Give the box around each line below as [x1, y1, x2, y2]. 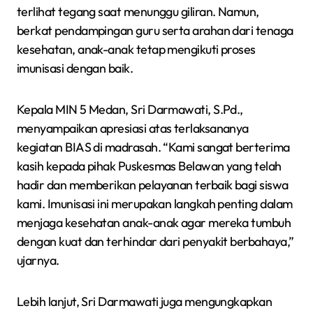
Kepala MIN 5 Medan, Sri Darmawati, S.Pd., [17, 101, 243, 117]
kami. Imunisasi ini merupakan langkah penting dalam [17, 195, 293, 212]
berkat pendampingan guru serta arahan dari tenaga [17, 22, 293, 38]
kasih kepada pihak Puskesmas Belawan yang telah [17, 157, 282, 174]
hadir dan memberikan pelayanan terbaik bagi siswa [17, 176, 289, 193]
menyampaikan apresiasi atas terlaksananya [17, 119, 249, 136]
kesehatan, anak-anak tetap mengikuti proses [17, 41, 256, 57]
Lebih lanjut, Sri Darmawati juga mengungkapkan [17, 293, 272, 310]
